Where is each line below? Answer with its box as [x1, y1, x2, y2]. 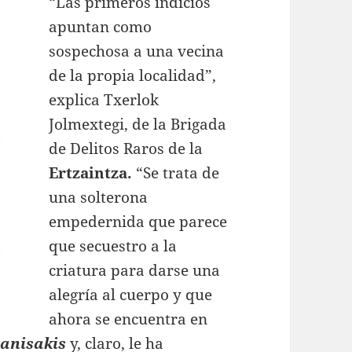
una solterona [49, 187, 148, 207]
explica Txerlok [49, 90, 159, 110]
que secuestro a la [49, 236, 178, 256]
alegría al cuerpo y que [49, 284, 213, 305]
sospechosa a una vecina [49, 41, 225, 61]
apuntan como [49, 16, 152, 37]
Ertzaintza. [49, 163, 133, 183]
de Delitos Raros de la [49, 138, 203, 159]
